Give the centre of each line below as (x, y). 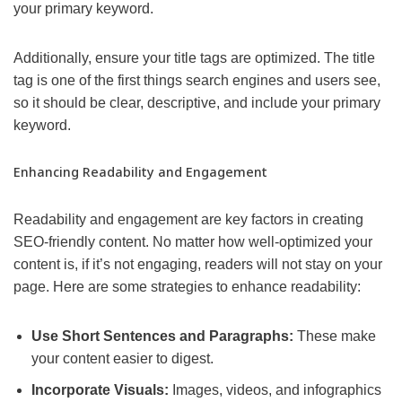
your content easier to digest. (122, 359)
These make (335, 336)
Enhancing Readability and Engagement (140, 172)
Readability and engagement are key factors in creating (188, 220)
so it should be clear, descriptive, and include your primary (197, 103)
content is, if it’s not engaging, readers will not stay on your (198, 265)
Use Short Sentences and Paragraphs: (162, 336)
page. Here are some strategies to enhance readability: (187, 287)
